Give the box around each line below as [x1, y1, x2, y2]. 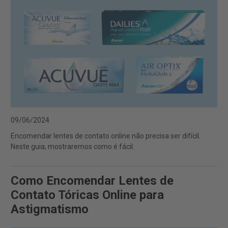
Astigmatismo [11, 202, 89, 216]
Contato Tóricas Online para [11, 187, 164, 202]
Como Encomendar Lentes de [11, 173, 174, 188]
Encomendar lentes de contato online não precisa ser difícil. [11, 131, 201, 140]
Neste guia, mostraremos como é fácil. [11, 142, 134, 151]
